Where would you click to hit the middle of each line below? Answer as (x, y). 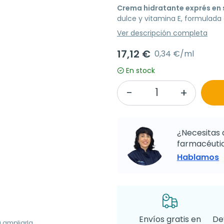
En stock (140, 71)
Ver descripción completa (162, 33)
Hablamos (198, 157)
